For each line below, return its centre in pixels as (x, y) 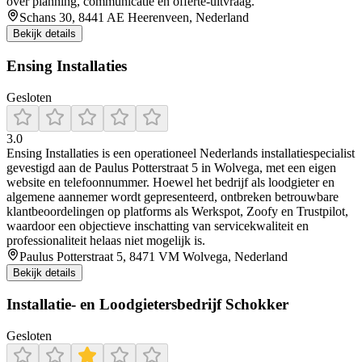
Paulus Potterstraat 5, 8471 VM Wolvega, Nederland (154, 256)
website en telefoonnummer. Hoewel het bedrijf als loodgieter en (170, 182)
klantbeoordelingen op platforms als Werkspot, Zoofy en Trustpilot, (177, 211)
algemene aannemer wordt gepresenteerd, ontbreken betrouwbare (173, 196)
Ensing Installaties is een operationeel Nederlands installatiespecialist (181, 153)
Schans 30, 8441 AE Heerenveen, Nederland (134, 18)
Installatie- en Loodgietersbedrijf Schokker (147, 305)
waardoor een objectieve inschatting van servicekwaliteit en (158, 225)
